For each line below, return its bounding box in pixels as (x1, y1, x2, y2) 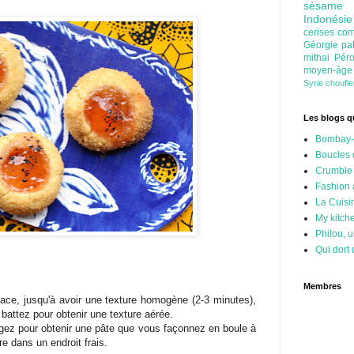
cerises (303, 27, 338, 39)
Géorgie (303, 40, 342, 51)
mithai (303, 52, 334, 64)
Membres (303, 281, 341, 292)
